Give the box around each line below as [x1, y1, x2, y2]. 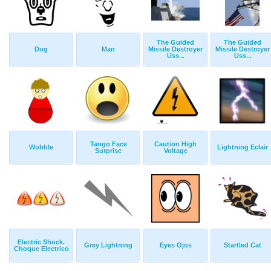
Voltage [163, 147, 188, 155]
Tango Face [90, 140, 127, 148]
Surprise [95, 147, 122, 155]
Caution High [154, 140, 197, 148]
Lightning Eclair [217, 143, 268, 151]
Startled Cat [224, 241, 261, 249]
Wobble [29, 143, 53, 151]
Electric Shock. [18, 238, 65, 246]
